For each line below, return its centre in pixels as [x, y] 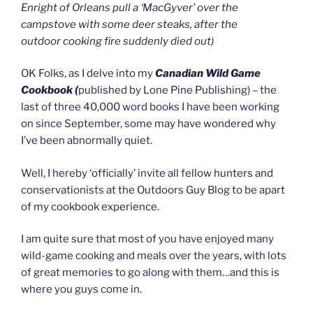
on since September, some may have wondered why [148, 124]
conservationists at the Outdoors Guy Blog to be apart [153, 190]
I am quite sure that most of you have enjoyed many [147, 239]
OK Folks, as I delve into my [88, 74]
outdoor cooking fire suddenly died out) [117, 41]
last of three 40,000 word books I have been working [150, 107]
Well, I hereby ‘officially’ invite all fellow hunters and [147, 173]
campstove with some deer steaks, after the [129, 24]
